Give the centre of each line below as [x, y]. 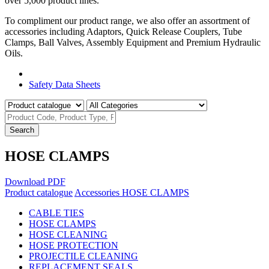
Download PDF [35, 181]
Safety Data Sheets [65, 84]
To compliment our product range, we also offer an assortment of [127, 20]
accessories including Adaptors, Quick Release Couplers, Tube [123, 31]
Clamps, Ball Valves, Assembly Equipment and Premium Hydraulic [133, 42]
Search [22, 130]
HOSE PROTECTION [74, 245]
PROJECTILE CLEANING [83, 256]
